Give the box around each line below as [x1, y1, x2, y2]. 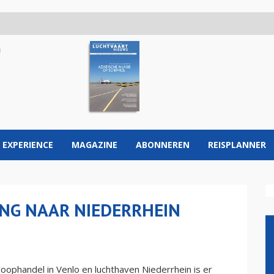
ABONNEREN [136, 139, 190, 150]
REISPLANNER [208, 139, 266, 150]
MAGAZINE [72, 139, 117, 150]
